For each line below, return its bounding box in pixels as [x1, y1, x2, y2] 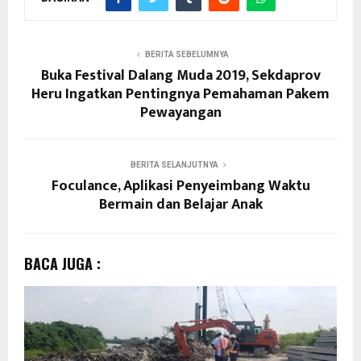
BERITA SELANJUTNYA [130, 160, 218, 169]
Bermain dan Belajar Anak [98, 192, 263, 217]
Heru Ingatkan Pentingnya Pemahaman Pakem [31, 81, 330, 106]
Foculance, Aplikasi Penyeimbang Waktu [51, 173, 310, 198]
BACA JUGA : [24, 252, 101, 274]
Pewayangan [139, 100, 222, 125]
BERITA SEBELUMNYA [145, 49, 229, 59]
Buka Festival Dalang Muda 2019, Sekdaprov [40, 63, 321, 88]
